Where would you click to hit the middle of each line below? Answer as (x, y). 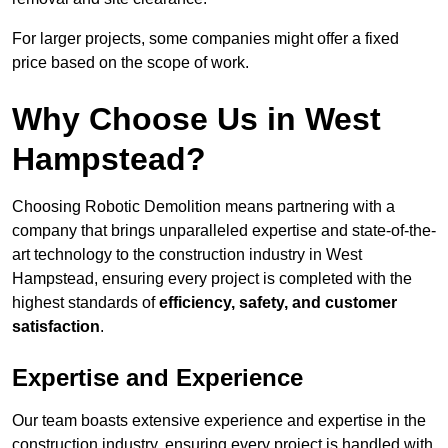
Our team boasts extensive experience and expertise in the (219, 421)
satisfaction (56, 327)
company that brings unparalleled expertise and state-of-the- (224, 231)
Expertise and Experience (157, 378)
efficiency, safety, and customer (278, 303)
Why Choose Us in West (196, 119)
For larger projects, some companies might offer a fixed (205, 39)
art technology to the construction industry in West (187, 255)
